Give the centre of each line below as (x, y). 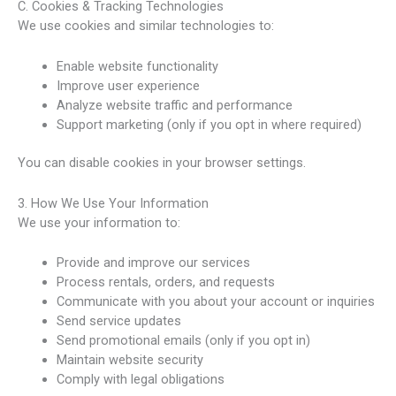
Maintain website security (129, 360)
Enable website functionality (137, 66)
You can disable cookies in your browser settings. (162, 163)
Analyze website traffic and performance (174, 105)
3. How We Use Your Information (113, 203)
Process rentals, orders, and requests (165, 282)
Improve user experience (128, 85)
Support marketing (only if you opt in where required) (209, 124)
